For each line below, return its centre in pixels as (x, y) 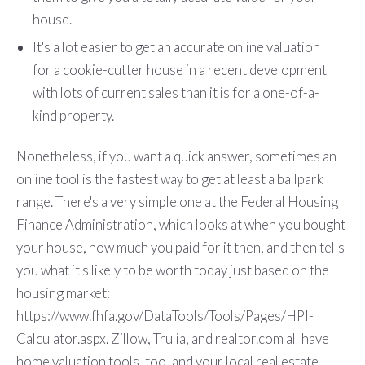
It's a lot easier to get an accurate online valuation (176, 46)
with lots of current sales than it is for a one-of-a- (176, 92)
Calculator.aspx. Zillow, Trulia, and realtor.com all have (172, 339)
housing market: (64, 293)
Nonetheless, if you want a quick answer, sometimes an (176, 156)
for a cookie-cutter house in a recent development (179, 69)
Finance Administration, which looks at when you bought (180, 225)
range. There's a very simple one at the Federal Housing (177, 202)
